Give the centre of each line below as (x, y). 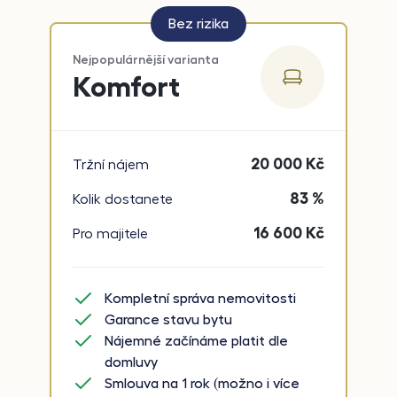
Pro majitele (110, 234)
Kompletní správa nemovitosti (200, 299)
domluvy (131, 362)
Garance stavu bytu (168, 320)
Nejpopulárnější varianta (146, 59)
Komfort (126, 86)
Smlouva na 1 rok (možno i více (202, 384)
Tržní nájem (111, 164)
